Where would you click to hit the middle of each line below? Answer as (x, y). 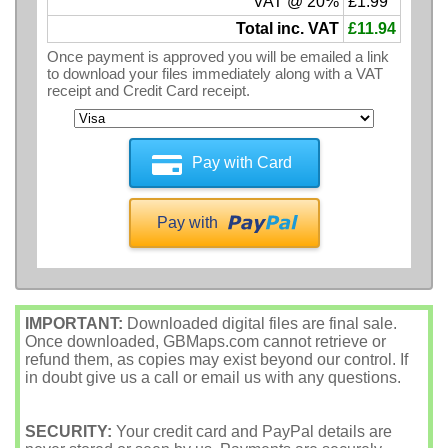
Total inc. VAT (287, 29)
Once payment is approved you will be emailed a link (218, 57)
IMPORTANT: (74, 324)
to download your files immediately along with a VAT (215, 74)
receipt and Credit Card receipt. (148, 91)
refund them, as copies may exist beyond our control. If (216, 360)
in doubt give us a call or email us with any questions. (213, 378)
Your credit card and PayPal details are (252, 432)
